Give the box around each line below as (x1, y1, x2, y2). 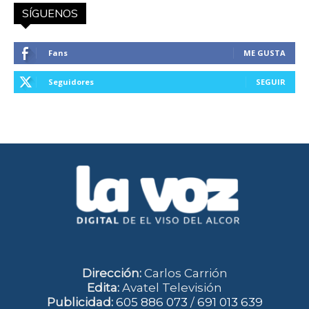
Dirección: (81, 266, 141, 281)
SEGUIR (256, 76, 286, 87)
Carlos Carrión (141, 266, 228, 281)
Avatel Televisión (119, 281, 222, 295)
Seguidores (48, 76, 94, 87)
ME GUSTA (243, 47, 286, 58)
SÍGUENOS (22, 6, 78, 20)
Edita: (87, 281, 119, 295)
